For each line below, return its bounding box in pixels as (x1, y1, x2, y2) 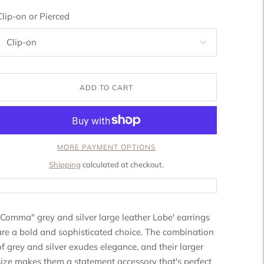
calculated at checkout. (81, 160, 164, 169)
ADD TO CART (80, 82, 134, 92)
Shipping (49, 160, 81, 169)
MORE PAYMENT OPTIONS (57, 143, 156, 151)
